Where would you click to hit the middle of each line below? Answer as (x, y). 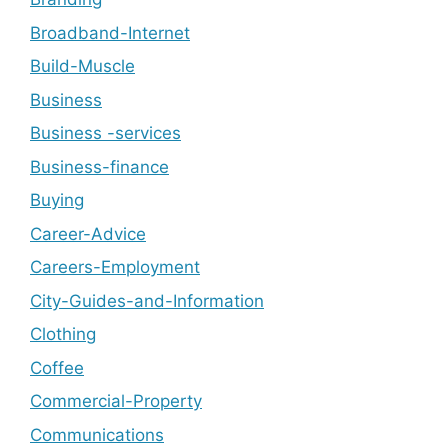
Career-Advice (88, 233)
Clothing (63, 334)
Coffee (57, 367)
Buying (57, 200)
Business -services (105, 133)
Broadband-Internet (110, 32)
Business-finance (99, 166)
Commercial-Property (116, 401)
